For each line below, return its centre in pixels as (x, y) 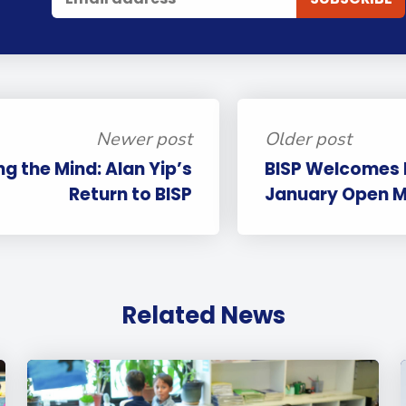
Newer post (145, 140)
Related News (203, 316)
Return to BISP (131, 195)
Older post (308, 140)
